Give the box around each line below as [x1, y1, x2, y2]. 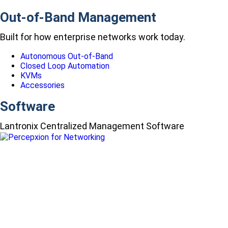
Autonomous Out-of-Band [20, 51, 113, 62]
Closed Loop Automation [20, 61, 109, 71]
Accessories [20, 80, 65, 91]
